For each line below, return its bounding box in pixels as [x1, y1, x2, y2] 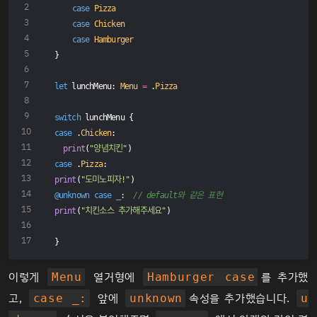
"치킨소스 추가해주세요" [80, 205, 166, 216]
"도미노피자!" [80, 174, 130, 185]
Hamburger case [146, 270, 255, 284]
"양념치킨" [89, 143, 127, 154]
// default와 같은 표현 [133, 190, 222, 200]
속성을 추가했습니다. [188, 290, 295, 308]
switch [54, 112, 81, 122]
